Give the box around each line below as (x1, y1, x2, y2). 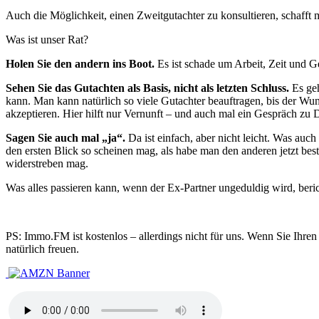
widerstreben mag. (6, 157, 88, 170)
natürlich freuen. (6, 243, 79, 256)
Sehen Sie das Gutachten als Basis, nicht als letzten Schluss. (6, 82, 289, 95)
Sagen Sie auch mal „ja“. (6, 132, 125, 145)
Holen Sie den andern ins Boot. (6, 58, 155, 70)
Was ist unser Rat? (6, 33, 88, 46)
